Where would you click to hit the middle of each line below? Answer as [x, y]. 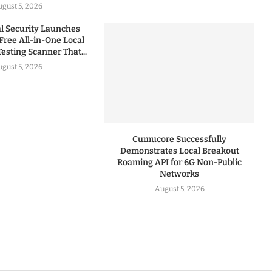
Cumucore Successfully [180, 139]
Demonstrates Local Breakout [179, 151]
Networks [180, 174]
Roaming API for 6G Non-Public [180, 162]
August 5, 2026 [179, 189]
